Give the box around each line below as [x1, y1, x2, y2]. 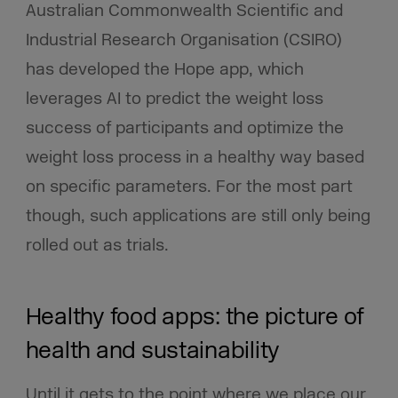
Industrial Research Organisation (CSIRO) [25, 28, 342, 51]
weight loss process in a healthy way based [25, 146, 364, 168]
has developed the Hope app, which [25, 58, 304, 80]
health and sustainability [25, 337, 281, 366]
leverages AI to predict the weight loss [25, 87, 323, 109]
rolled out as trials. [25, 234, 169, 256]
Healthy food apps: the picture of [25, 303, 364, 332]
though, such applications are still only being [25, 204, 370, 227]
